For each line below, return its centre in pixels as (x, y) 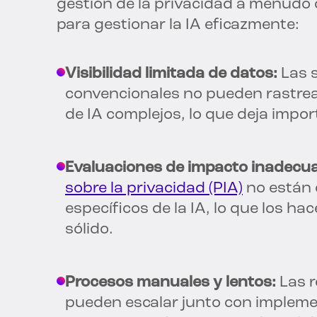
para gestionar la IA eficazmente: (178, 25)
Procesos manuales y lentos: (171, 283)
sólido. (89, 230)
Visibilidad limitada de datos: (171, 74)
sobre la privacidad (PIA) (154, 189)
